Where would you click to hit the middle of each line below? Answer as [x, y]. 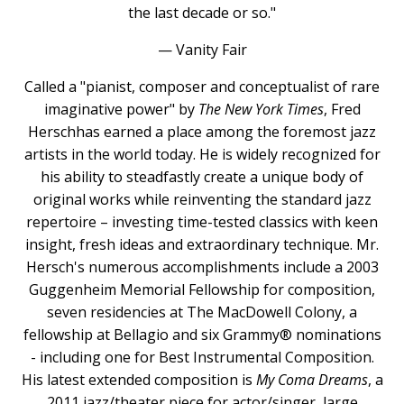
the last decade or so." [202, 13]
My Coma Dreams [312, 380]
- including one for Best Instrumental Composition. [202, 357]
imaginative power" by [121, 109]
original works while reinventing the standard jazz [202, 199]
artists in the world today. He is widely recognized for [202, 154]
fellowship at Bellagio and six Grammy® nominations [202, 335]
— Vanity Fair [202, 50]
